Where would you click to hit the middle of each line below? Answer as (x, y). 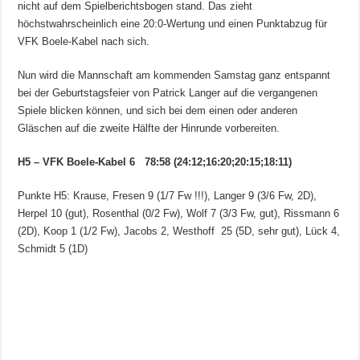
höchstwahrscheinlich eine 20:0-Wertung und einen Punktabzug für (173, 23)
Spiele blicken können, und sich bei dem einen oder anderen (158, 110)
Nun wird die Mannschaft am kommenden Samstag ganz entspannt (174, 75)
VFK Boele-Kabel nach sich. (84, 41)
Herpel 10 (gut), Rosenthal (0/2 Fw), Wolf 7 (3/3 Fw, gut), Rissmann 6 (179, 213)
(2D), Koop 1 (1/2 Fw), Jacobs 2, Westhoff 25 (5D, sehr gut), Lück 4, (179, 231)
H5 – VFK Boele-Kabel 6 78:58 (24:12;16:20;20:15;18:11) (155, 162)
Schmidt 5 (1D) (53, 248)
